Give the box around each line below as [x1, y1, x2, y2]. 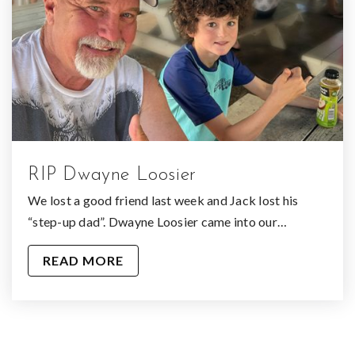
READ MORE [43, 252, 124, 268]
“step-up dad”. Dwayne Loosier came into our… [28, 213, 287, 229]
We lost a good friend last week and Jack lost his [28, 192, 299, 208]
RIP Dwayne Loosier [28, 165, 197, 185]
